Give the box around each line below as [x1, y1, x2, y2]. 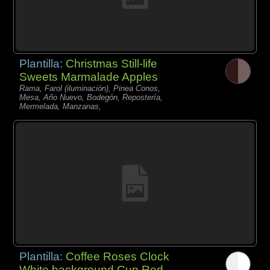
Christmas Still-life [66, 57, 158, 70]
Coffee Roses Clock [66, 250, 170, 263]
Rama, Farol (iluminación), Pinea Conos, [19, 83, 161, 93]
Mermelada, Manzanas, [19, 101, 102, 111]
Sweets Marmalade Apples [19, 70, 159, 83]
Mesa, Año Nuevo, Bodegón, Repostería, [19, 92, 163, 102]
